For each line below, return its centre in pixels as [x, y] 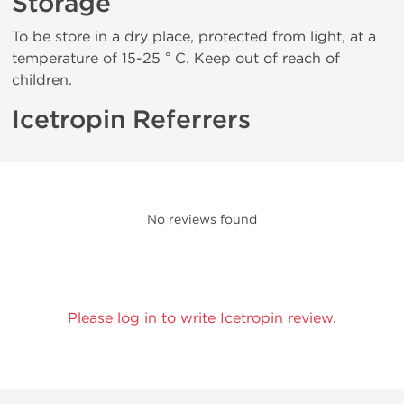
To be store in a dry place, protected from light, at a [194, 37]
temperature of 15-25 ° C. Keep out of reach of [176, 58]
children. [42, 80]
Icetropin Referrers [131, 120]
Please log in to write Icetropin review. [202, 318]
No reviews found [202, 220]
